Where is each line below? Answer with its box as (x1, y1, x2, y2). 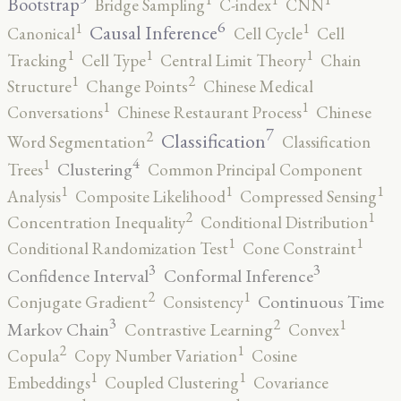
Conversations (7, 101, 103, 124)
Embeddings (7, 371, 90, 394)
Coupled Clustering (105, 371, 239, 394)
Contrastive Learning (124, 318, 273, 341)
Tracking (7, 48, 67, 72)
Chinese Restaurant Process (117, 101, 302, 124)
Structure (7, 75, 72, 98)
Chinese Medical (203, 75, 313, 98)
